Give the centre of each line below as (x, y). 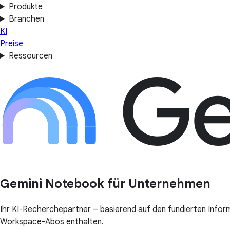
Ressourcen (30, 56)
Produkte (25, 7)
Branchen (26, 19)
